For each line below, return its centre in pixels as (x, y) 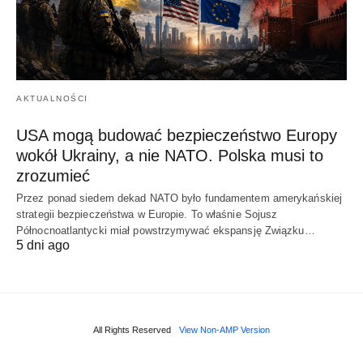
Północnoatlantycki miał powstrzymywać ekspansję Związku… (166, 230)
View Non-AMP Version (224, 329)
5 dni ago (43, 245)
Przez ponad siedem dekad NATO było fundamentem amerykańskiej (179, 198)
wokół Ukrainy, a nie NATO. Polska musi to (170, 155)
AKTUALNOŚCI (52, 98)
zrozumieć (53, 175)
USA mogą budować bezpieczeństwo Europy (177, 135)
